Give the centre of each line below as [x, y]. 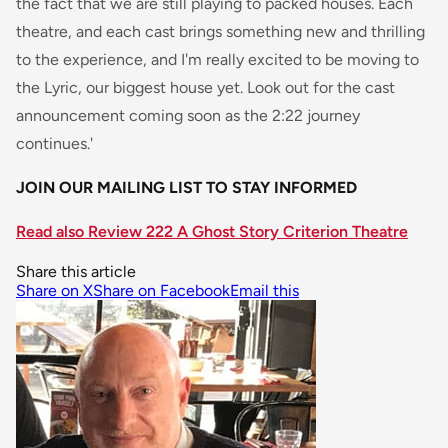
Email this [264, 291]
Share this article [76, 272]
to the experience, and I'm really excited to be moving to [217, 60]
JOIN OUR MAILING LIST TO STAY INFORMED [186, 188]
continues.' [54, 144]
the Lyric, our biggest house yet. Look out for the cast [205, 88]
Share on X [54, 291]
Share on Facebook [161, 291]
